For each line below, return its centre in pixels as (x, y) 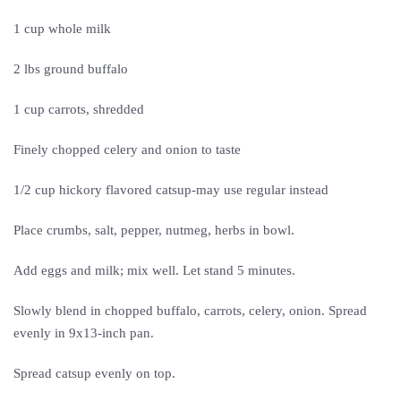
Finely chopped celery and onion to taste (127, 149)
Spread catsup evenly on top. (96, 373)
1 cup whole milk (64, 29)
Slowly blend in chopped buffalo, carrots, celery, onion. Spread (190, 311)
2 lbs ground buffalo (73, 69)
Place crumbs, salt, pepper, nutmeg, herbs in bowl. (156, 230)
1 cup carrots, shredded (81, 109)
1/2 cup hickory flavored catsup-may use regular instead (171, 190)
